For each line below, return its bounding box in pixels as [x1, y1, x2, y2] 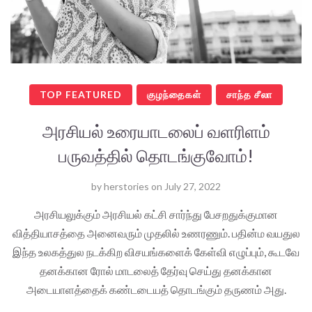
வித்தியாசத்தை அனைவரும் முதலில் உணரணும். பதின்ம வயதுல [12, 226, 300, 240]
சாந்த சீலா [226, 88, 272, 100]
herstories [104, 180, 149, 192]
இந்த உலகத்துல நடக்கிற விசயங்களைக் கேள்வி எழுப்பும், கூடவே [13, 244, 299, 258]
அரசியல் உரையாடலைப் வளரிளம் [42, 120, 270, 141]
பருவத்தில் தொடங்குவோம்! [58, 144, 253, 166]
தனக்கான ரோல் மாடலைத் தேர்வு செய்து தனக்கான [40, 263, 272, 277]
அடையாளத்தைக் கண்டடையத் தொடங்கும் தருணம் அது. [26, 282, 286, 296]
